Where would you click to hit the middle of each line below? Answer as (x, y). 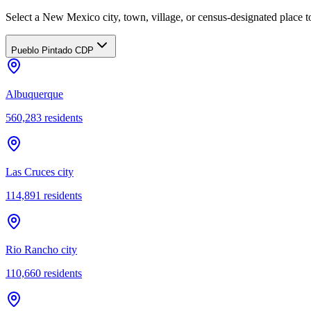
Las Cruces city (40, 171)
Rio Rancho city (41, 249)
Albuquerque (34, 94)
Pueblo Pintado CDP (52, 50)
